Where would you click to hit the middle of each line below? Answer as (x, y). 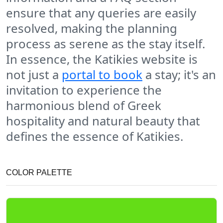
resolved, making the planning (92, 28)
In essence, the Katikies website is (102, 59)
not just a (34, 75)
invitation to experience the (84, 90)
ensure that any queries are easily (101, 13)
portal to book (102, 75)
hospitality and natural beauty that (103, 121)
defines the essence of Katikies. (95, 136)
